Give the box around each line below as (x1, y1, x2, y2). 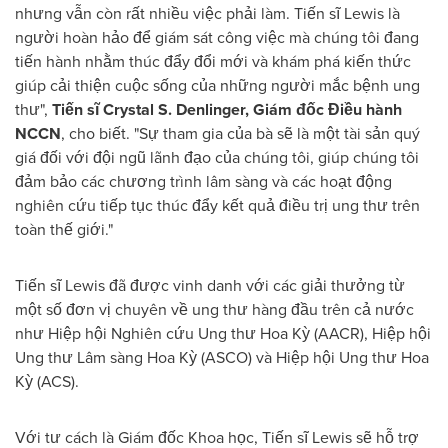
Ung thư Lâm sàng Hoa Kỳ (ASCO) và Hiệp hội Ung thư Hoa (15, 345, 429, 369)
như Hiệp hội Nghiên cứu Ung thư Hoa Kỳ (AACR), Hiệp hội (15, 321, 431, 345)
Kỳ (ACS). (15, 369, 79, 393)
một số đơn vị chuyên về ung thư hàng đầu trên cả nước (15, 297, 414, 321)
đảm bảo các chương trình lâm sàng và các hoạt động (15, 169, 392, 193)
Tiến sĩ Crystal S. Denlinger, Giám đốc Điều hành (52, 97, 402, 121)
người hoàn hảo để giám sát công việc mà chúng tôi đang (15, 25, 419, 49)
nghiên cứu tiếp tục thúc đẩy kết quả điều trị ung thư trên (15, 193, 420, 217)
